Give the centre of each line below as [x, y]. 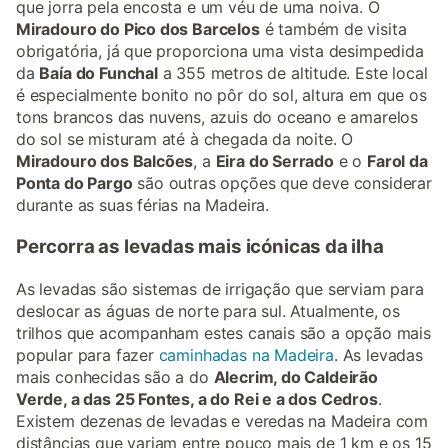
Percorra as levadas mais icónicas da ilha [200, 247]
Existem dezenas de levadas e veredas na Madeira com [222, 421]
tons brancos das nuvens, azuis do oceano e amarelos [217, 116]
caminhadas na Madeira [246, 355]
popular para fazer [87, 355]
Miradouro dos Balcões [105, 160]
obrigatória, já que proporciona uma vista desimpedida [220, 50]
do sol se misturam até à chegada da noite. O [185, 138]
